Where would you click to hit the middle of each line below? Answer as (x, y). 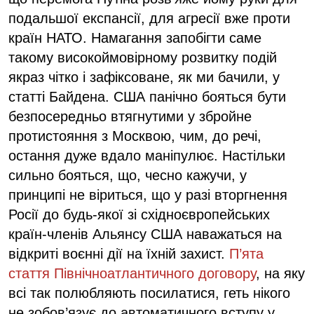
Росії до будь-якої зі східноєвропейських (139, 214)
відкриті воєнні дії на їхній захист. (119, 253)
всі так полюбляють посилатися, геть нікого (149, 293)
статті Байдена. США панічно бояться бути (147, 96)
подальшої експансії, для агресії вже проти (149, 18)
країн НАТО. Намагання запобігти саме (135, 37)
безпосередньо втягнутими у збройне (130, 116)
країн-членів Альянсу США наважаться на (145, 234)
